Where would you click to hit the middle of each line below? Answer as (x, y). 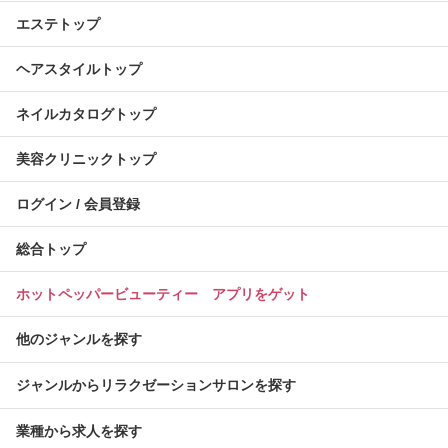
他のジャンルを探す (79, 339)
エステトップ (58, 24)
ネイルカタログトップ (86, 114)
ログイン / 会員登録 (78, 204)
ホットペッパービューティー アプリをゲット (163, 294)
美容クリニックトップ (86, 159)
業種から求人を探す (79, 431)
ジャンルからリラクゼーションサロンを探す (156, 385)
